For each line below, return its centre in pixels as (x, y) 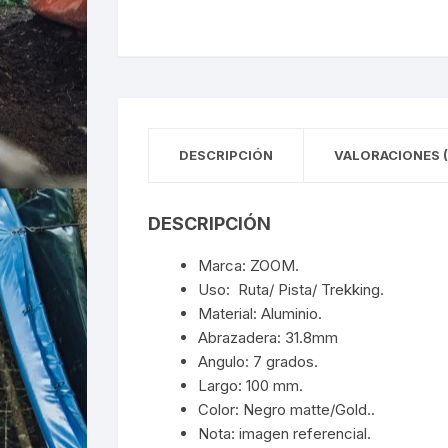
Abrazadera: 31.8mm (268, 337)
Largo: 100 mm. (250, 385)
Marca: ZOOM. (248, 265)
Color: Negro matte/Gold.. (286, 409)
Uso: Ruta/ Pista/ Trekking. (291, 289)
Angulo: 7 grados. (258, 361)
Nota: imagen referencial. (284, 433)
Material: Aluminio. (260, 313)
